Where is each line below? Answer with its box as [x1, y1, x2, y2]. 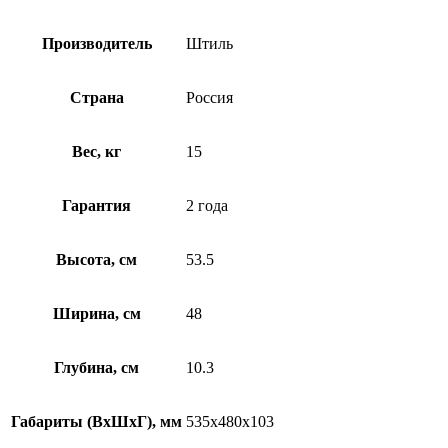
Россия [186, 89, 233, 107]
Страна [69, 89, 124, 107]
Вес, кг [72, 143, 121, 161]
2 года [186, 197, 228, 215]
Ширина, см [52, 305, 141, 323]
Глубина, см [54, 359, 139, 377]
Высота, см [56, 251, 137, 269]
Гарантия [62, 197, 131, 215]
